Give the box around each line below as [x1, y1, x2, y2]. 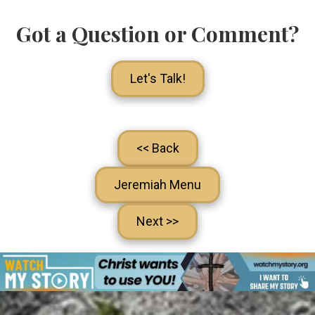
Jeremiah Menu [114, 176, 201, 192]
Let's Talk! [129, 70, 186, 86]
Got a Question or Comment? [16, 19, 299, 48]
